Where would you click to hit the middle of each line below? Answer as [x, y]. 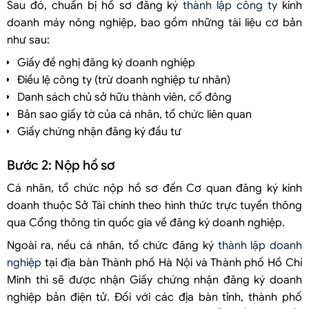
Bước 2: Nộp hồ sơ [61, 165]
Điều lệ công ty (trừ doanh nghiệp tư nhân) [124, 80]
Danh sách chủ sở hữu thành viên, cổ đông [124, 97]
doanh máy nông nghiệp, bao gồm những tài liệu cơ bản [154, 22]
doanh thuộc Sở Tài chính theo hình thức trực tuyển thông [154, 205]
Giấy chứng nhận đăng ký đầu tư [99, 131]
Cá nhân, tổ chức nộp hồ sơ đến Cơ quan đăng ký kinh [154, 188]
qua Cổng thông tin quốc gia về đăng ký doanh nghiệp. [146, 222]
